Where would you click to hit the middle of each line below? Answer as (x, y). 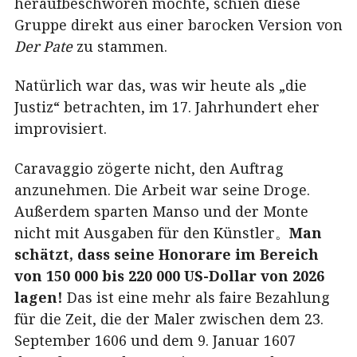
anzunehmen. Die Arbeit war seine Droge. (162, 189)
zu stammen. (120, 46)
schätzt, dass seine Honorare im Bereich (167, 254)
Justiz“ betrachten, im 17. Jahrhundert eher (167, 107)
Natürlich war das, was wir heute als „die (161, 86)
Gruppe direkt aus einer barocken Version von (178, 24)
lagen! (39, 297)
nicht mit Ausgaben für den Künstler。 (152, 232)
